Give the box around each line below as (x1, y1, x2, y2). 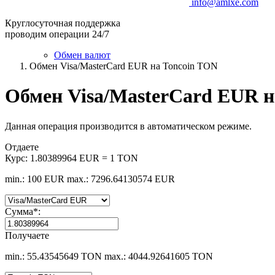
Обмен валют (54, 50, 110, 60)
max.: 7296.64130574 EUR (67, 173, 175, 184)
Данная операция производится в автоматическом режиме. (5, 120, 252, 131)
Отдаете (5, 141, 39, 152)
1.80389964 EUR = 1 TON (30, 152, 138, 163)
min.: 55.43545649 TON (5, 250, 102, 261)
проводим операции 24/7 (5, 29, 109, 39)
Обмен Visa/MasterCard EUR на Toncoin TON (29, 61, 218, 71)
